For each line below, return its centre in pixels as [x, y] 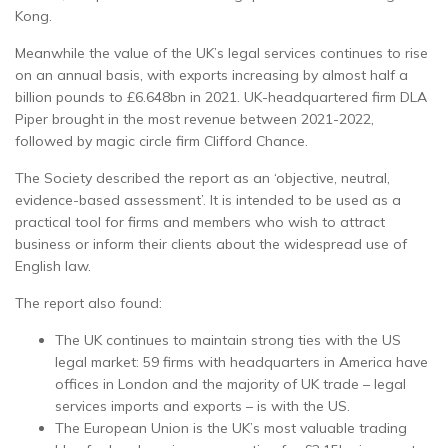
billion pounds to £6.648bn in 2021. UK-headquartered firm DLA [221, 96]
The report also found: [88, 302]
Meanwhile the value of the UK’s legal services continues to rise [221, 52]
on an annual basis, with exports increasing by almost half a [211, 74]
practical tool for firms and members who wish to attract [200, 221]
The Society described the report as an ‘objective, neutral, [202, 177]
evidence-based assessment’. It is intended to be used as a [208, 199]
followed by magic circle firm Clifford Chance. [161, 140]
